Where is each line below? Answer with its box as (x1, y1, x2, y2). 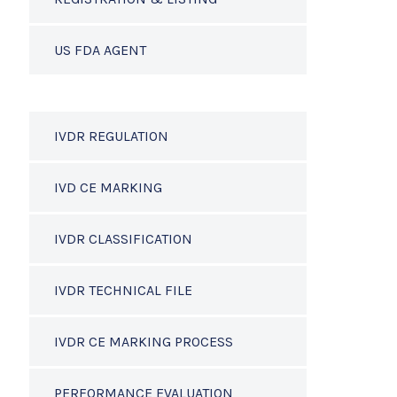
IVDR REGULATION (54, 128, 168, 144)
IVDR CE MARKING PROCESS (54, 333, 233, 350)
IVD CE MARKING (54, 179, 162, 196)
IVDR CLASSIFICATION (54, 230, 192, 247)
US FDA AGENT (54, 42, 146, 58)
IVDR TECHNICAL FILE (54, 282, 192, 299)
